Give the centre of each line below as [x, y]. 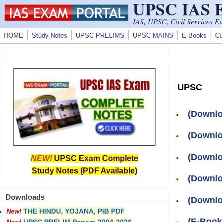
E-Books [194, 36]
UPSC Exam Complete [96, 158]
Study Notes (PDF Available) [84, 171]
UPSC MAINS [153, 36]
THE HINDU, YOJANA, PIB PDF [74, 211]
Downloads [25, 197]
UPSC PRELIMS [100, 36]
